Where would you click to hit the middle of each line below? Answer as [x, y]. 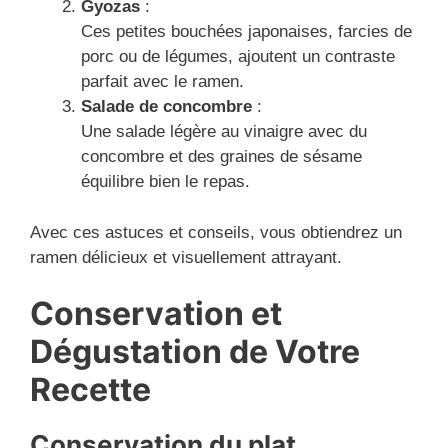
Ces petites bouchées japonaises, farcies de [246, 32]
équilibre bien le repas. [165, 182]
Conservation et [156, 314]
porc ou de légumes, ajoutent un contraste [238, 57]
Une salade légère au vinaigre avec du [224, 132]
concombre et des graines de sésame [221, 157]
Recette [90, 390]
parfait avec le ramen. [162, 82]
